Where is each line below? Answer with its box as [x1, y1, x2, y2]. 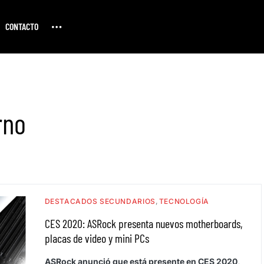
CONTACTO [5, 21, 38, 32]
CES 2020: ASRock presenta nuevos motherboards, [44, 216, 243, 230]
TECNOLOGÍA [159, 197, 209, 206]
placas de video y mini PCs [44, 231, 149, 245]
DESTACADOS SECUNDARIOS [44, 197, 156, 206]
